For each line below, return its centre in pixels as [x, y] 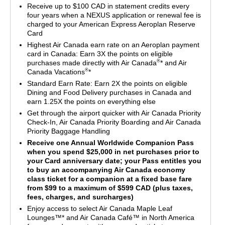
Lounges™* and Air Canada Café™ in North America [110, 217]
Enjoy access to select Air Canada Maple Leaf [99, 208]
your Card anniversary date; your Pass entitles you [114, 161]
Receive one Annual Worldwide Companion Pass [110, 143]
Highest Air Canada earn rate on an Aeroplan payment [113, 45]
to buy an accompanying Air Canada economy [106, 170]
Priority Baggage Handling [68, 131]
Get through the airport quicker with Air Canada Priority [114, 113]
